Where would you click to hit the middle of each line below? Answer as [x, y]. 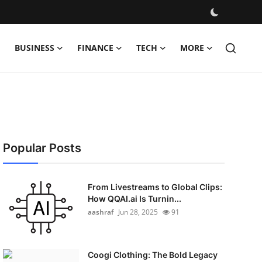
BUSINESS [35, 48]
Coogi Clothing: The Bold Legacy [152, 255]
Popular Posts [42, 148]
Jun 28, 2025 [138, 212]
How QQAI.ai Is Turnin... [134, 199]
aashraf [100, 212]
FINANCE [95, 48]
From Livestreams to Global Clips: [155, 187]
